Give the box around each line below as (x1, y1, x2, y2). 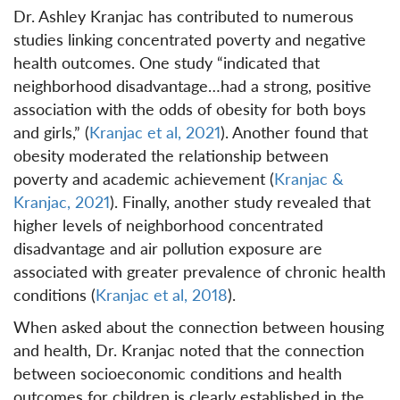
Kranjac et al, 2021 (89, 120, 221, 143)
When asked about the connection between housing (13, 314, 384, 337)
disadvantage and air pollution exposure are (13, 236, 322, 259)
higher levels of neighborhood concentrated (13, 212, 323, 236)
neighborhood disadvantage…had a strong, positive (13, 73, 371, 96)
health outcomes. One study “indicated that (13, 50, 320, 73)
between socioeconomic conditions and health (13, 361, 342, 384)
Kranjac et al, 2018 (96, 282, 228, 305)
